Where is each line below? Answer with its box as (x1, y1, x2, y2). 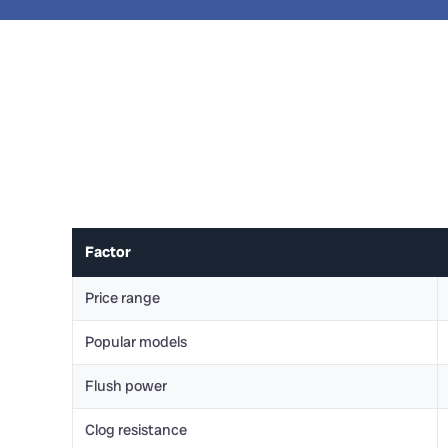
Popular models (85, 332, 187, 352)
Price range (85, 288, 160, 308)
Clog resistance (85, 420, 187, 440)
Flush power (85, 376, 167, 396)
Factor (85, 242, 131, 262)
